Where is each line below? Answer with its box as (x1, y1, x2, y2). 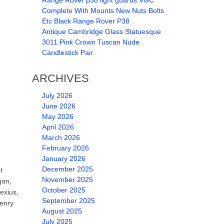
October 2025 (41, 186, 85, 194)
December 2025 (41, 165, 93, 173)
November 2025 (41, 175, 93, 183)
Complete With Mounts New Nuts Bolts (41, 6, 164, 14)
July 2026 (41, 91, 72, 99)
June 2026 (41, 102, 75, 110)
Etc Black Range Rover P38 (41, 17, 129, 25)
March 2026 (41, 133, 80, 141)
